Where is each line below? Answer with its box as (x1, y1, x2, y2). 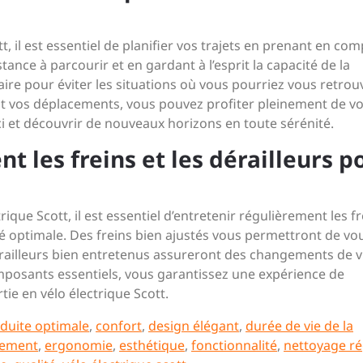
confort (96, 317, 142, 335)
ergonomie (45, 336, 113, 354)
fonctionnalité (191, 336, 277, 354)
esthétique (119, 336, 185, 354)
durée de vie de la (246, 317, 353, 335)
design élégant (148, 317, 239, 335)
